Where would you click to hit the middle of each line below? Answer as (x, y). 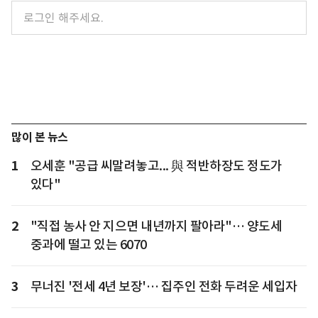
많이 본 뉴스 (40, 137)
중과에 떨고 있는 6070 (88, 244)
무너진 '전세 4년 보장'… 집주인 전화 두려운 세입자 (164, 286)
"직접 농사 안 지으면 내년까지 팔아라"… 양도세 (156, 226)
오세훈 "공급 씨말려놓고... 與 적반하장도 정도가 (156, 165)
